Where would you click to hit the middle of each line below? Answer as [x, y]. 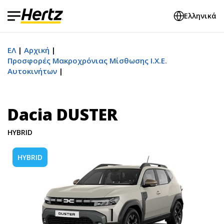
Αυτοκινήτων [32, 71]
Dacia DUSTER [62, 114]
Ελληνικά [200, 16]
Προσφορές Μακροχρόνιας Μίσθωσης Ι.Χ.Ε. [87, 60]
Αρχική [37, 50]
